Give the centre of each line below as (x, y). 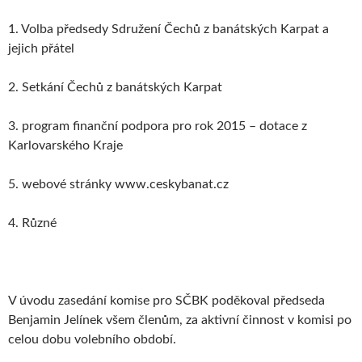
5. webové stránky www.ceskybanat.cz (118, 185)
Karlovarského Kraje (65, 146)
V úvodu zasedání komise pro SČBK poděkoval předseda (166, 301)
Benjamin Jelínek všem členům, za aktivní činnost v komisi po (180, 320)
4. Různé (32, 223)
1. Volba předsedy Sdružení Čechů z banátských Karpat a (168, 29)
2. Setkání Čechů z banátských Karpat (115, 88)
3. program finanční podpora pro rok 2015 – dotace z (159, 126)
